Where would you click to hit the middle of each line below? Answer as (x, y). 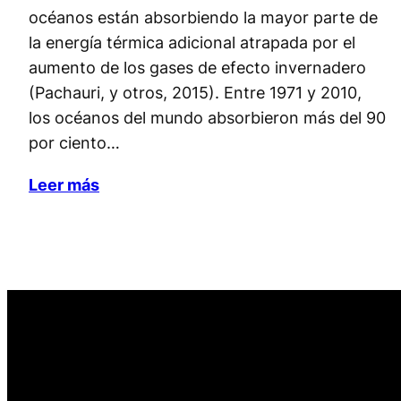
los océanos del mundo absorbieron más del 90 (207, 117)
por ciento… (74, 142)
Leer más (64, 184)
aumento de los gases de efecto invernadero (197, 67)
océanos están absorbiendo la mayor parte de (203, 17)
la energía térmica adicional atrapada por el (192, 42)
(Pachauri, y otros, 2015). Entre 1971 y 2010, (195, 92)
